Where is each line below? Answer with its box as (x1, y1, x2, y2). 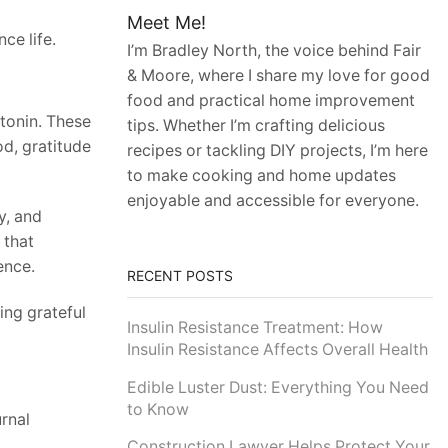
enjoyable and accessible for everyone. (127, 191, 419, 211)
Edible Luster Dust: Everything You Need (127, 377, 429, 397)
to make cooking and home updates (127, 166, 396, 186)
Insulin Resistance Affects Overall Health (127, 340, 428, 360)
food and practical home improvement (127, 91, 415, 111)
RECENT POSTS (127, 266, 233, 284)
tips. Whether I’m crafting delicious (127, 116, 385, 136)
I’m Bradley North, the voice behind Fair (127, 41, 421, 61)
